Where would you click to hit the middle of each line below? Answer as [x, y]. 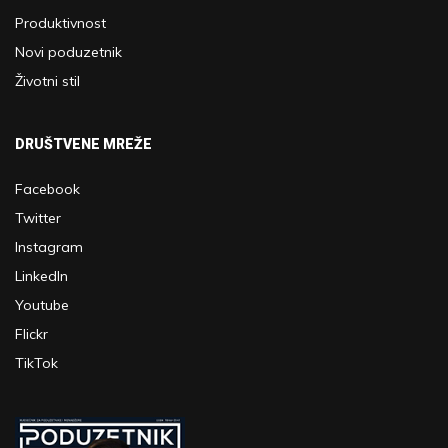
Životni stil [47, 81]
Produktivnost [60, 23]
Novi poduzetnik [68, 52]
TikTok [36, 363]
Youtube [42, 305]
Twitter [38, 218]
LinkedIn [41, 276]
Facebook [47, 189]
